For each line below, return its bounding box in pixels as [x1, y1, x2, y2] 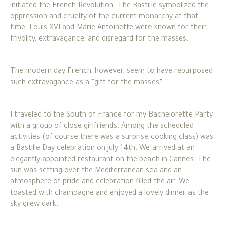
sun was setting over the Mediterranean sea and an [10, 167, 182, 175]
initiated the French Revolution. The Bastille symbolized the [10, 2, 209, 10]
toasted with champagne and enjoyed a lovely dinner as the [10, 189, 209, 198]
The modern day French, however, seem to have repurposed [10, 67, 213, 76]
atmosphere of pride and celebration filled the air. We [10, 178, 190, 186]
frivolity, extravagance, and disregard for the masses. [10, 35, 188, 44]
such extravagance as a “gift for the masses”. [10, 79, 164, 87]
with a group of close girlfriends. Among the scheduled [10, 122, 194, 131]
